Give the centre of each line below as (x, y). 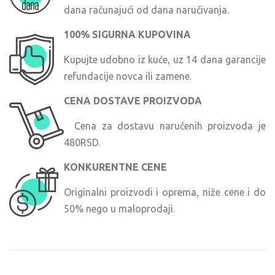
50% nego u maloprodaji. (119, 208)
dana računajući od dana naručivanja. (146, 10)
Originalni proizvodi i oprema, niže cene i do (165, 192)
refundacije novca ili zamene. (128, 76)
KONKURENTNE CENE (115, 167)
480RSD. (82, 142)
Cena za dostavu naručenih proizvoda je (165, 126)
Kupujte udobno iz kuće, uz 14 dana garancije (165, 59)
